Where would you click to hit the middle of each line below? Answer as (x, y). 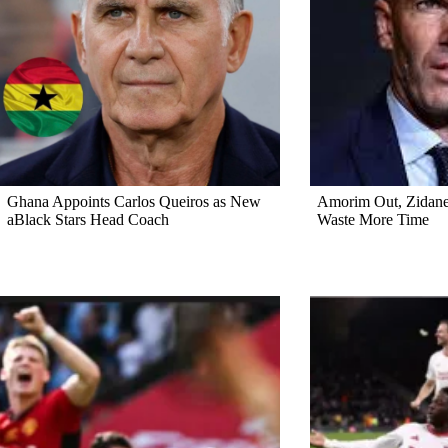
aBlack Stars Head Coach (88, 220)
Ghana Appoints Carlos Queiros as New (134, 202)
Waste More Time (372, 220)
